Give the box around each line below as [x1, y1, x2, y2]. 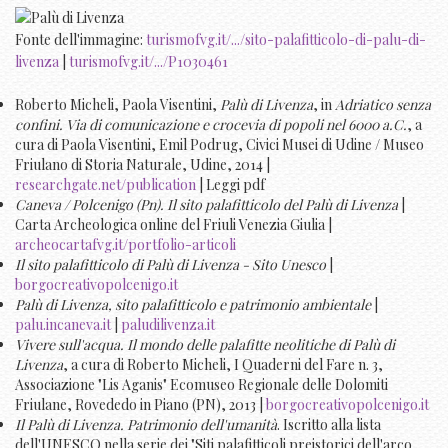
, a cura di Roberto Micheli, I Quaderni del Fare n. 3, [63, 354, 383, 374]
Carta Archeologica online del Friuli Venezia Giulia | [15, 214, 332, 234]
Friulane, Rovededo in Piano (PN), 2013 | [15, 394, 266, 414]
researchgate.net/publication [15, 174, 196, 194]
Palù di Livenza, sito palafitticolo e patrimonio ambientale [15, 294, 371, 314]
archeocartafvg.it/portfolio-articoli [15, 234, 236, 254]
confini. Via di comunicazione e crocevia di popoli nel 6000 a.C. [15, 114, 407, 134]
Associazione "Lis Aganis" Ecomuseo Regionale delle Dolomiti [15, 374, 388, 394]
